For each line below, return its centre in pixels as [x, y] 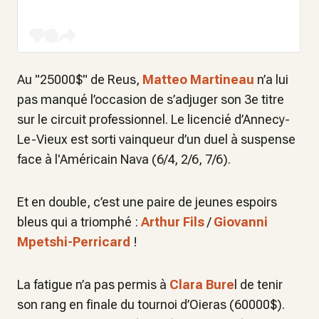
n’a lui [271, 79]
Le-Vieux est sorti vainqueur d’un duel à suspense [156, 139]
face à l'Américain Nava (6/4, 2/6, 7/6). [124, 159]
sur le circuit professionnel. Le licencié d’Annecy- [153, 119]
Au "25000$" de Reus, [80, 79]
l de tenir [258, 284]
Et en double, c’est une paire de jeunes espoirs [147, 202]
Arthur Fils [173, 222]
